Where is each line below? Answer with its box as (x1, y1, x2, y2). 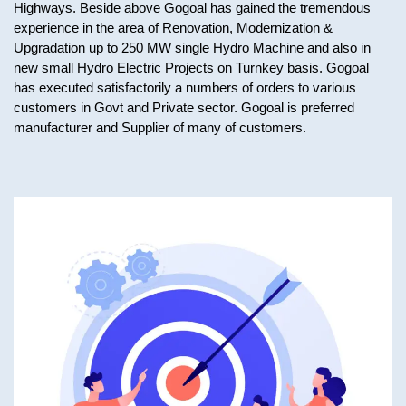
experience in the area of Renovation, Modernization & (14, 20, 333, 35)
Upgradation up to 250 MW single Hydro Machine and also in (14, 40, 371, 55)
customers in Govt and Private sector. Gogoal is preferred (14, 100, 354, 115)
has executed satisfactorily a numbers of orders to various (14, 80, 356, 95)
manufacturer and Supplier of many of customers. (14, 120, 306, 135)
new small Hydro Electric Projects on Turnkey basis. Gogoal (14, 60, 369, 75)
